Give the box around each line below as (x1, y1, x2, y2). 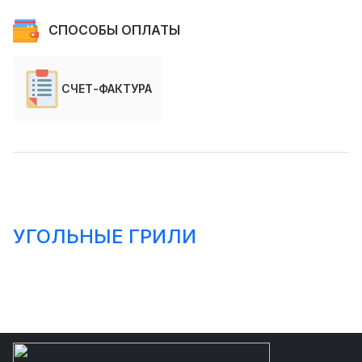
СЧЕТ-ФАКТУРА (61, 81, 152, 95)
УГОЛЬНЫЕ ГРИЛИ (13, 224, 196, 248)
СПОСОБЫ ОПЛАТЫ (48, 22, 180, 39)
